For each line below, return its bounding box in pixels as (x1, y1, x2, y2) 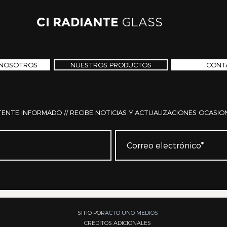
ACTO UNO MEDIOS (104, 209, 158, 216)
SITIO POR (77, 209, 105, 216)
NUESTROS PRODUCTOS (70, 61, 152, 69)
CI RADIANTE (36, 15, 119, 29)
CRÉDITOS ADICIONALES (84, 219, 152, 226)
